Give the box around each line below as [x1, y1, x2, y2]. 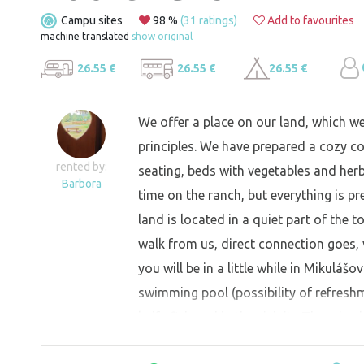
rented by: [55, 160, 107, 174]
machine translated [41, 31, 132, 41]
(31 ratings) [180, 14, 237, 27]
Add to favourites [265, 14, 354, 27]
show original [132, 31, 193, 41]
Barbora [61, 177, 102, 191]
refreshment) [138, 334, 214, 349]
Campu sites [61, 14, 123, 27]
